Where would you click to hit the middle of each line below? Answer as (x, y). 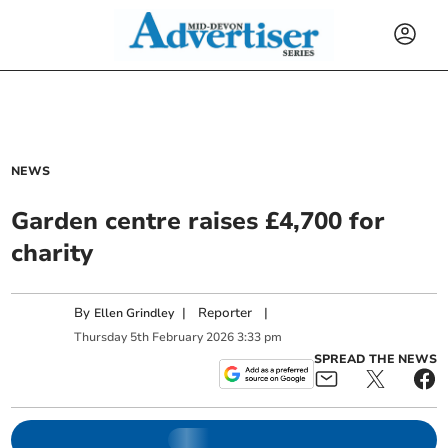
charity (52, 253)
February (178, 336)
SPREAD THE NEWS (375, 359)
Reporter (225, 313)
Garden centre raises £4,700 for (198, 221)
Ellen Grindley (134, 313)
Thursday (101, 336)
